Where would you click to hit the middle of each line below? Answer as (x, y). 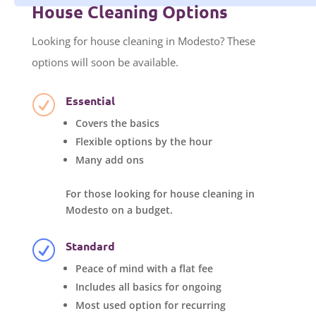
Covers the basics (118, 123)
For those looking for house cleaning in (160, 193)
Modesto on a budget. (120, 209)
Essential (91, 100)
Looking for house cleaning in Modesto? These (143, 41)
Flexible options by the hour (144, 141)
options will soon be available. (105, 62)
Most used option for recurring (151, 305)
